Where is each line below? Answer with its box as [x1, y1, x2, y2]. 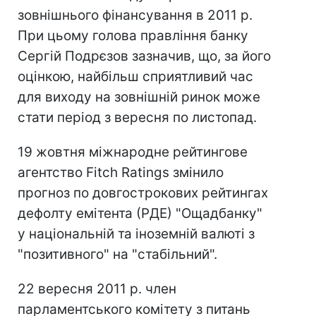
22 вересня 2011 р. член [18, 281, 176, 297]
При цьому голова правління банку [18, 28, 248, 44]
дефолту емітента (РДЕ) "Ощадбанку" [18, 205, 262, 221]
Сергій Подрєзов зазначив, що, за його [18, 48, 271, 64]
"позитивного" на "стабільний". [18, 246, 217, 262]
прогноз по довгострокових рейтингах [18, 185, 268, 201]
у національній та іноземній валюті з [18, 226, 255, 242]
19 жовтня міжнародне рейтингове [18, 144, 248, 160]
